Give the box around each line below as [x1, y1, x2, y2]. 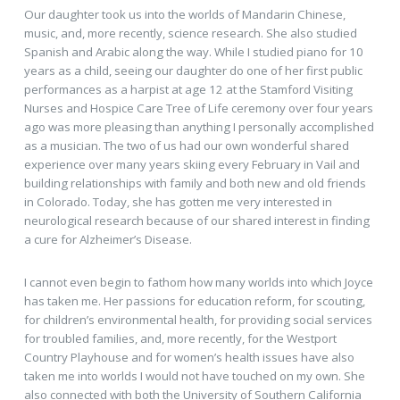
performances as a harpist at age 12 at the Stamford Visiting [23, 80, 353, 97]
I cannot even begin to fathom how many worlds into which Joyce [23, 273, 373, 290]
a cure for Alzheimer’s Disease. [23, 230, 192, 247]
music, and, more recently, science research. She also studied [23, 24, 357, 41]
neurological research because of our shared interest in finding [23, 212, 370, 229]
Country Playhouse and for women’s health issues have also [23, 348, 354, 365]
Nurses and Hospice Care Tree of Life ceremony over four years [23, 99, 373, 116]
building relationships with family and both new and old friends [23, 174, 366, 191]
